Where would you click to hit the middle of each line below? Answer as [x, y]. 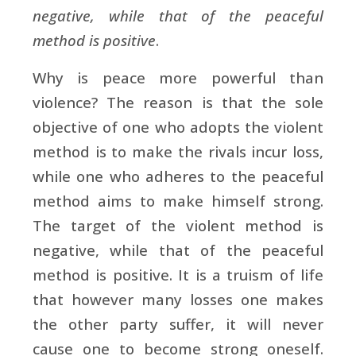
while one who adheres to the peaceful [178, 176]
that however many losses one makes [178, 299]
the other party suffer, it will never [178, 323]
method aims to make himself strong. [178, 200]
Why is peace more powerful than [178, 77]
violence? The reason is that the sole [178, 102]
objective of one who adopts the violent [178, 126]
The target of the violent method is [178, 225]
